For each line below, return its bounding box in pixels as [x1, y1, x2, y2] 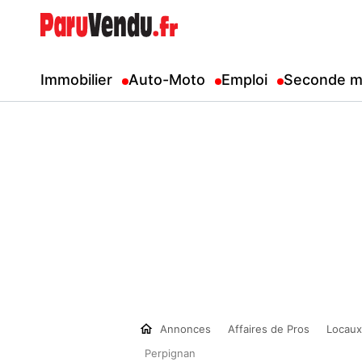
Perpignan [145, 347, 196, 360]
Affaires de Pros [228, 322, 309, 335]
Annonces [154, 322, 211, 335]
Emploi [221, 71, 267, 88]
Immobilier [40, 71, 112, 88]
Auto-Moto [128, 71, 205, 88]
